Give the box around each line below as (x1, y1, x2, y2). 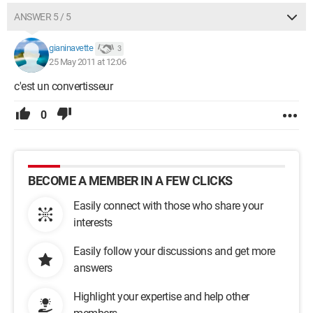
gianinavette (49, 43, 93, 54)
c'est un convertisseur (14, 80, 112, 93)
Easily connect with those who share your (73, 199, 263, 212)
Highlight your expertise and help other (73, 290, 249, 303)
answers (73, 261, 112, 275)
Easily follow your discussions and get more (73, 245, 275, 258)
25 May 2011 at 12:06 (49, 57, 126, 67)
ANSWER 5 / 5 (14, 11, 71, 22)
